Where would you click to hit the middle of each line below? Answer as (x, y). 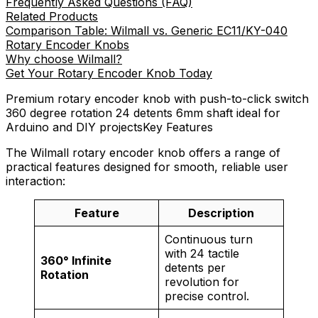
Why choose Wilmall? (64, 59)
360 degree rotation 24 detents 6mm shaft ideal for (143, 113)
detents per (195, 267)
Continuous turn (209, 239)
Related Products (52, 16)
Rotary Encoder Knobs (67, 44)
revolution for (202, 281)
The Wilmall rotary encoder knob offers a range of (143, 152)
